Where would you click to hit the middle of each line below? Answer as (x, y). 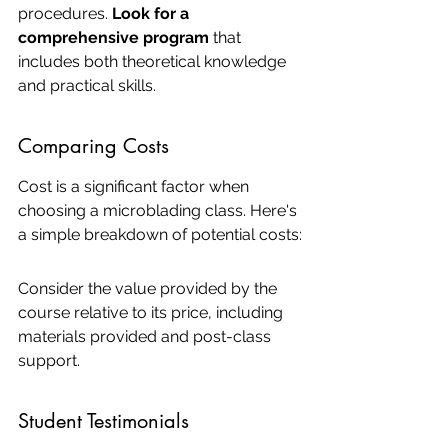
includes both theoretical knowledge (154, 61)
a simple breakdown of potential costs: (160, 234)
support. (49, 360)
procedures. (65, 13)
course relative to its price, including (152, 312)
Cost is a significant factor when (135, 186)
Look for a (152, 13)
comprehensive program (113, 37)
